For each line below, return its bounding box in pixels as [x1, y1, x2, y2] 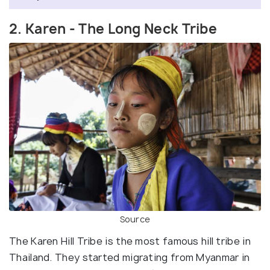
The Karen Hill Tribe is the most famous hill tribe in [9, 234, 251, 248]
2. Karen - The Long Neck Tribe [9, 19, 217, 38]
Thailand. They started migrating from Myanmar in [9, 250, 250, 264]
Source [119, 213, 151, 225]
